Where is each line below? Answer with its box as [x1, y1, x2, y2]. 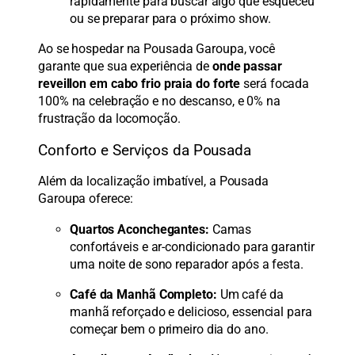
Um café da [216, 286, 284, 302]
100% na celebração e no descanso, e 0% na [38, 94, 281, 109]
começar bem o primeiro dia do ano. [70, 321, 269, 337]
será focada [240, 76, 310, 92]
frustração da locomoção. [38, 111, 181, 127]
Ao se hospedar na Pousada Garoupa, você [38, 41, 276, 57]
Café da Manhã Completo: [70, 286, 217, 302]
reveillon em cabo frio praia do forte [38, 76, 241, 92]
